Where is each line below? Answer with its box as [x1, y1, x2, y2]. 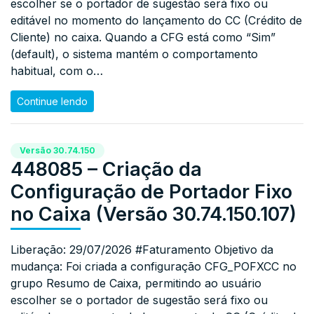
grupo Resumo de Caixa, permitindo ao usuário [11, 275, 261, 290]
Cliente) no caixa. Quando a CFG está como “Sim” [11, 29, 275, 44]
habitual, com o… [11, 63, 103, 78]
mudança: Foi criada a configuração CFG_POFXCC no [11, 259, 296, 273]
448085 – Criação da [11, 157, 202, 181]
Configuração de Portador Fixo [11, 179, 292, 203]
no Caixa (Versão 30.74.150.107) [11, 202, 296, 226]
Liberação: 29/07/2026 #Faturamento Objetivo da [11, 242, 273, 257]
